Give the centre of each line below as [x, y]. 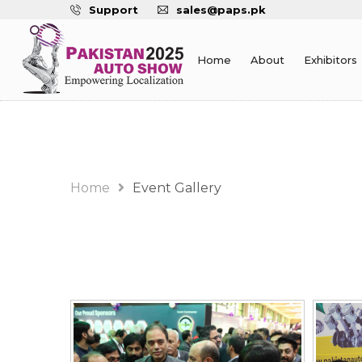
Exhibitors [331, 60]
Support [114, 10]
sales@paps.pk [221, 10]
